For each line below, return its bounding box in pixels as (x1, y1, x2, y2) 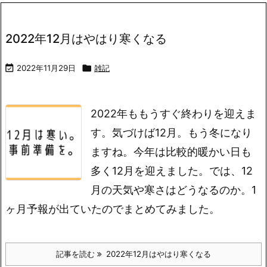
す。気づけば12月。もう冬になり (91, 126, 252, 139)
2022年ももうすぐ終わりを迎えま (91, 107, 256, 120)
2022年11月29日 (17, 63, 76, 73)
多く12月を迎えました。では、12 (91, 164, 253, 177)
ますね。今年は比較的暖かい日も (91, 145, 252, 158)
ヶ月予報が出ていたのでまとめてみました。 (5, 203, 220, 215)
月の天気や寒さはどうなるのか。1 (91, 184, 256, 196)
